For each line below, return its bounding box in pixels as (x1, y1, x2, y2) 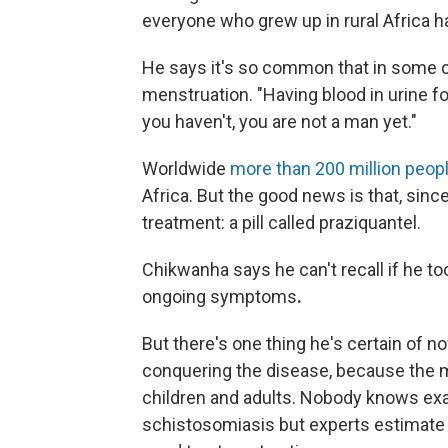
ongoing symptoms (142, 285, 297, 307)
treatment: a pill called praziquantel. (142, 211, 421, 233)
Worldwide (142, 157, 230, 179)
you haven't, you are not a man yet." (142, 110, 417, 132)
